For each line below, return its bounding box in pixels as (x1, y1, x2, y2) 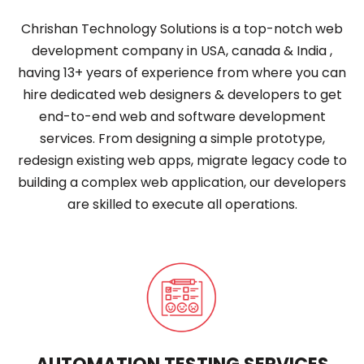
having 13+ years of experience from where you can (18, 63, 346, 83)
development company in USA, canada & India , (32, 41, 332, 61)
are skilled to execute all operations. (67, 195, 297, 214)
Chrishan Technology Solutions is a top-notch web (21, 19, 343, 39)
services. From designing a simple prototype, (39, 129, 325, 149)
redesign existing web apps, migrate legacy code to (17, 151, 347, 171)
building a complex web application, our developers (18, 173, 346, 193)
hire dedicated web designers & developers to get (22, 85, 342, 105)
